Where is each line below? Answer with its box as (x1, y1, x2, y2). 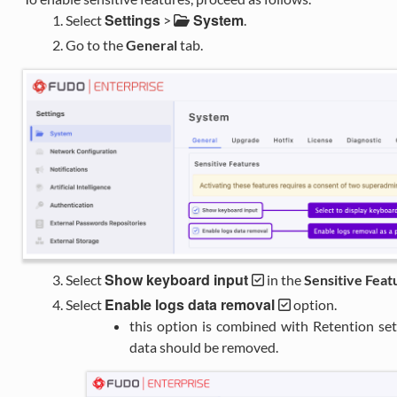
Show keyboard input (104, 269, 248, 290)
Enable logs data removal (104, 293, 275, 315)
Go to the (65, 35, 126, 53)
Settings (104, 9, 160, 30)
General (125, 35, 177, 53)
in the (263, 270, 304, 288)
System (192, 9, 244, 30)
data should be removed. (128, 338, 278, 355)
